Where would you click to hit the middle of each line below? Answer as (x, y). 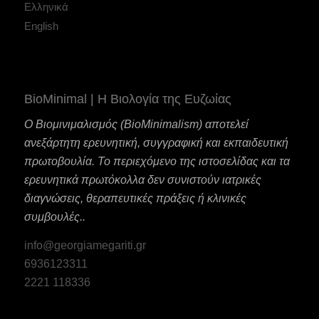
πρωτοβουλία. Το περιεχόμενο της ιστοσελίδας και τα (157, 162)
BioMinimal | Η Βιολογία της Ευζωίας (127, 99)
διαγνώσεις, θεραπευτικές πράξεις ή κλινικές (135, 199)
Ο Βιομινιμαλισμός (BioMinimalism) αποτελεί (136, 125)
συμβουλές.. (54, 217)
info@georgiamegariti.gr (85, 245)
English (41, 26)
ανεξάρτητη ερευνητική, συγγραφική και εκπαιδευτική (156, 143)
